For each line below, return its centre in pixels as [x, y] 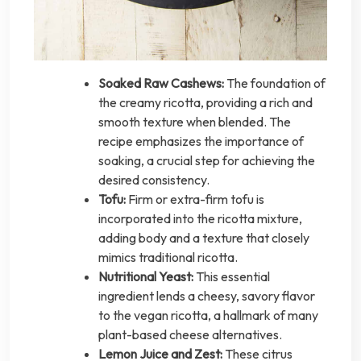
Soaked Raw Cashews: [161, 83]
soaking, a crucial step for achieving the [207, 161]
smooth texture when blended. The [195, 122]
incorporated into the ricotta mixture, [200, 219]
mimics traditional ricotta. [168, 257]
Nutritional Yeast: [146, 277]
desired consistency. [154, 180]
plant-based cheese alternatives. [190, 335]
